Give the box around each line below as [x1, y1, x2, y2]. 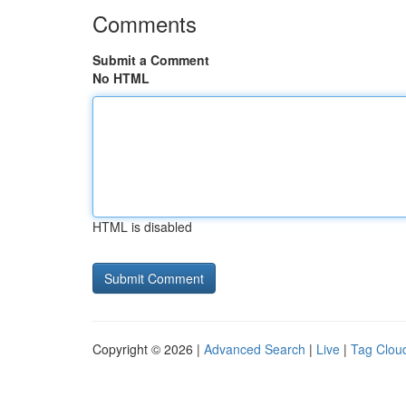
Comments [92, 7, 197, 39]
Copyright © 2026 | [92, 340, 204, 358]
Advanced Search [204, 340, 305, 358]
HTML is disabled [92, 217, 192, 236]
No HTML [92, 69, 150, 87]
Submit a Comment [92, 51, 209, 69]
